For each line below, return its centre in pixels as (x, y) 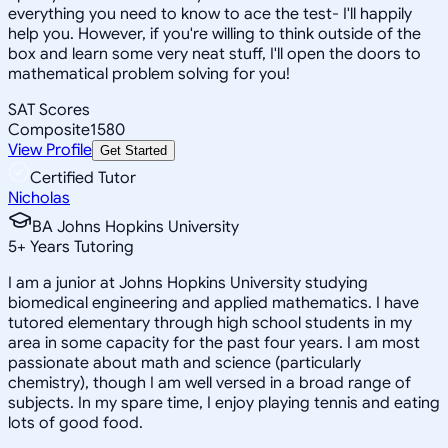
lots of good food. (75, 422)
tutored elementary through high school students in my (210, 322)
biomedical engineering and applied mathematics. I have (213, 302)
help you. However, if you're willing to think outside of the (214, 33)
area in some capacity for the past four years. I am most (214, 342)
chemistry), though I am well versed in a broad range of (209, 382)
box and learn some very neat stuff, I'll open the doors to (214, 53)
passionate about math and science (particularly (184, 362)
